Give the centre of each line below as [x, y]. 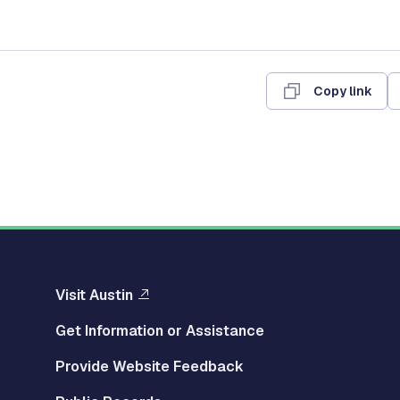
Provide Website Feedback [150, 367]
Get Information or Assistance [160, 331]
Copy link [343, 91]
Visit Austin [94, 295]
